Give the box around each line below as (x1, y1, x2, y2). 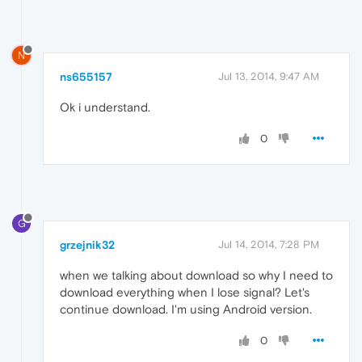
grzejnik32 (60, 238, 115, 252)
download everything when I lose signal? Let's (60, 285, 309, 300)
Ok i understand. (60, 100, 150, 115)
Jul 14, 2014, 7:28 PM (218, 238, 319, 251)
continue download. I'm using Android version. (60, 302, 312, 317)
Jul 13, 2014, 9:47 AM (218, 70, 319, 83)
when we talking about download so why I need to (60, 268, 333, 283)
